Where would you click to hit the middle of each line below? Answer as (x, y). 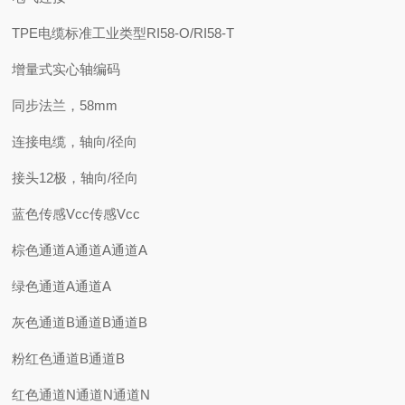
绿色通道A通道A (62, 286)
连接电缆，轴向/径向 (75, 141)
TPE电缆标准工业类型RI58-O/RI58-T (123, 33)
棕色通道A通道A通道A (80, 250)
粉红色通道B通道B (69, 358)
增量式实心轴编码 (66, 69)
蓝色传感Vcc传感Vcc (76, 214)
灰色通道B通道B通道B (80, 322)
